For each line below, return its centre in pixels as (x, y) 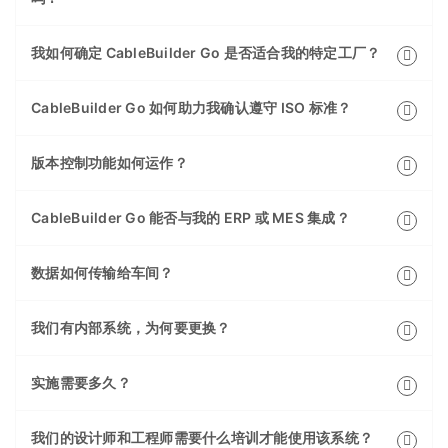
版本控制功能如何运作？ (109, 163)
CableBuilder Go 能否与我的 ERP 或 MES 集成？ (190, 218)
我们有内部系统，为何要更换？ (131, 328)
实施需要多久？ (81, 383)
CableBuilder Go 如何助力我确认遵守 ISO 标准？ (191, 108)
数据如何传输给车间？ (102, 273)
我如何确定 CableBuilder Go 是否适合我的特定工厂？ (206, 53)
